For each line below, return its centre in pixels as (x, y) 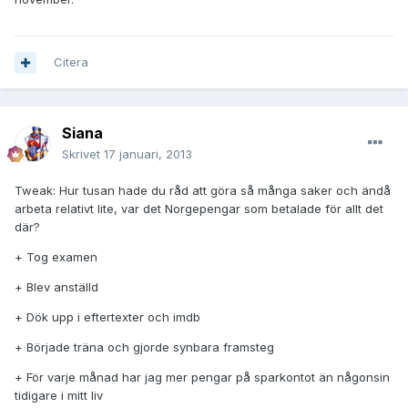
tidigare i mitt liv (59, 396)
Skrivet (83, 154)
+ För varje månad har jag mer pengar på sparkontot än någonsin (202, 377)
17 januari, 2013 (148, 154)
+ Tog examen (56, 257)
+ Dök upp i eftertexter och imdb (107, 317)
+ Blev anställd (56, 287)
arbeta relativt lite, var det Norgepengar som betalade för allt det (199, 209)
